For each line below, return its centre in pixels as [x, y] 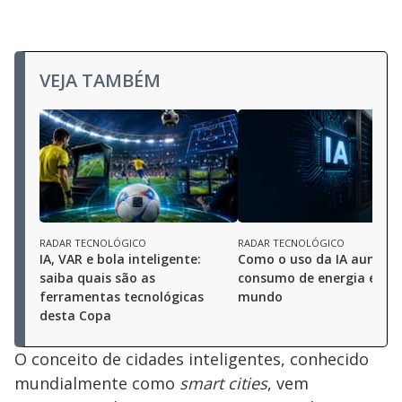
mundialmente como [97, 383]
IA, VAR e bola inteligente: [120, 258]
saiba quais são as [97, 277]
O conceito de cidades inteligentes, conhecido [192, 358]
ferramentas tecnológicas [122, 296]
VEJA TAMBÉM [100, 80]
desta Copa [75, 315]
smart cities [223, 383]
